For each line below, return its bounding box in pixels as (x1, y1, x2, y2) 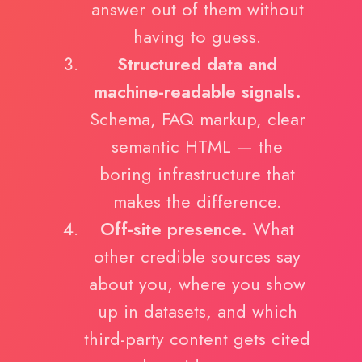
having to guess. (133, 24, 261, 50)
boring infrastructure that (99, 162, 295, 187)
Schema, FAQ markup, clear (89, 107, 305, 133)
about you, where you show (89, 271, 305, 297)
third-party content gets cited (84, 326, 310, 352)
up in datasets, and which (97, 299, 297, 325)
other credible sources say (94, 244, 301, 270)
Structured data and (117, 52, 277, 78)
